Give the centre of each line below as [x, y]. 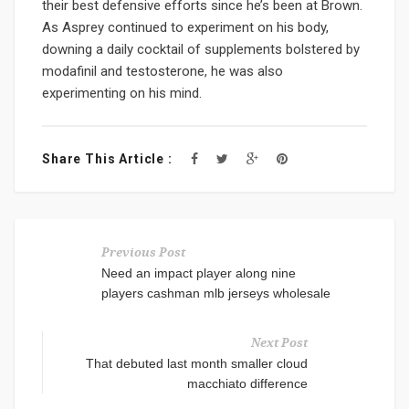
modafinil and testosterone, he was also [163, 71]
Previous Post [143, 252]
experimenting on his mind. [122, 93]
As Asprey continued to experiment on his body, [185, 27]
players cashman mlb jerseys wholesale [216, 293]
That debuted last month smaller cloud [197, 363]
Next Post [279, 343]
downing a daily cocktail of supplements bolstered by [201, 49]
